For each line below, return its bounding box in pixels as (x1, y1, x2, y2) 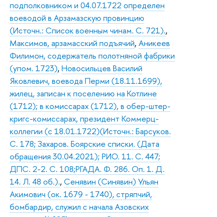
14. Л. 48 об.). (10, 175, 60, 187)
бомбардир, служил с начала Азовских (10, 201, 149, 212)
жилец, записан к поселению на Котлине (10, 87, 157, 99)
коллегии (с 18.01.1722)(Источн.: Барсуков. (10, 125, 171, 137)
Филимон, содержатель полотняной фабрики (10, 49, 175, 61)
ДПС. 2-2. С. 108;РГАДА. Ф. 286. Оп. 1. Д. (10, 163, 165, 174)
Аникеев (139, 37, 170, 48)
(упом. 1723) (10, 62, 58, 74)
